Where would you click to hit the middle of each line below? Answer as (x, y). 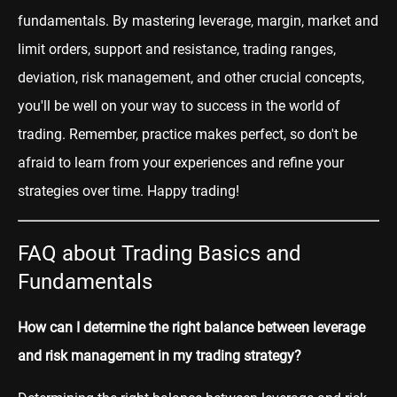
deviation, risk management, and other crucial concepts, (191, 77)
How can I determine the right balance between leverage (191, 327)
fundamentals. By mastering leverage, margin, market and (198, 20)
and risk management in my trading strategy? (160, 355)
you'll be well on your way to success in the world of (179, 105)
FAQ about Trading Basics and (160, 253)
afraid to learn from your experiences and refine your (181, 162)
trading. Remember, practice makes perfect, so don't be (187, 134)
